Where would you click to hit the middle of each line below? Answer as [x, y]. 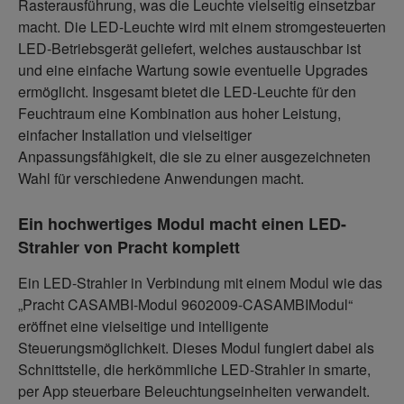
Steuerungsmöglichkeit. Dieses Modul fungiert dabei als [196, 348]
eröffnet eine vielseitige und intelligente [143, 326]
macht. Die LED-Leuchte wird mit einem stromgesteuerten [202, 27]
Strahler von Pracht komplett [129, 247]
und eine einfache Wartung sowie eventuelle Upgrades [193, 70]
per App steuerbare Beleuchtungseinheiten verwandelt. [194, 391]
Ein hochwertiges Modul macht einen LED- [182, 224]
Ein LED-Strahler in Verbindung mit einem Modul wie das [200, 283]
